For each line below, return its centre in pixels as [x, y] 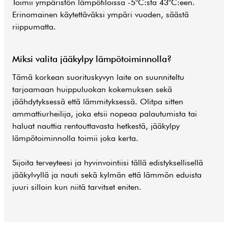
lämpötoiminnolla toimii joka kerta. [75, 138]
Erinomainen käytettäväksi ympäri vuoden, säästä [101, 15]
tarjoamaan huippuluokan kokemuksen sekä [92, 89]
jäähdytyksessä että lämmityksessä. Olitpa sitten [98, 101]
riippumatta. [34, 27]
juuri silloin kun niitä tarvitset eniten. [77, 187]
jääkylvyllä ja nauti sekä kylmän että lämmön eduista [107, 175]
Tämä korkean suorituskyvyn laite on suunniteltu [98, 77]
